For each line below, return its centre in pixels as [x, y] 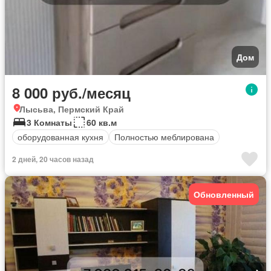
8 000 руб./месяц [71, 92]
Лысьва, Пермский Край [72, 109]
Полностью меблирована [164, 137]
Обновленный [224, 194]
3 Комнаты [49, 122]
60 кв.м [102, 122]
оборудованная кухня [60, 137]
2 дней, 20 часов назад [53, 159]
